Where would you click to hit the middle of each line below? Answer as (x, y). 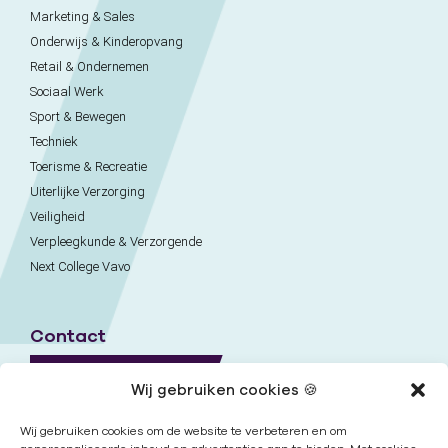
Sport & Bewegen (78, 117)
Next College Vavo (80, 267)
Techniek (54, 142)
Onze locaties (97, 423)
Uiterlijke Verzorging (87, 192)
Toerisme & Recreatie (88, 167)
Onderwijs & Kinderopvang (106, 42)
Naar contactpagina (120, 371)
